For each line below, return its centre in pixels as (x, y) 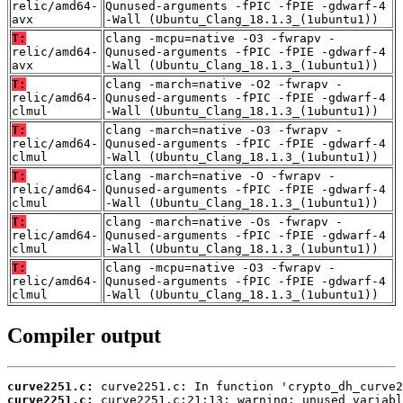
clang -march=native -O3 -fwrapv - (224, 130)
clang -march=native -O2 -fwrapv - (224, 84)
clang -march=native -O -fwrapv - (220, 175)
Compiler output (84, 335)
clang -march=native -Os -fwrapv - (224, 221)
